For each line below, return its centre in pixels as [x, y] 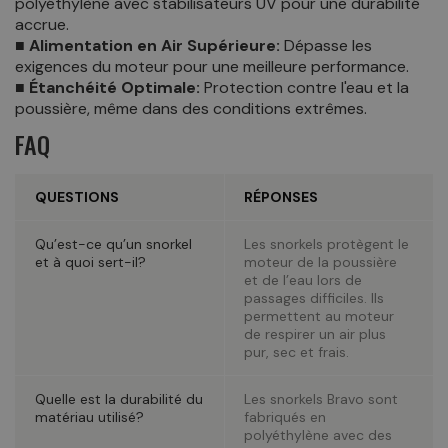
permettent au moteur [319, 315]
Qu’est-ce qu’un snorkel [113, 243]
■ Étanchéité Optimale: [107, 87]
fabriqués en [285, 416]
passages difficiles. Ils [314, 297]
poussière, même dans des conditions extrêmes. [191, 108]
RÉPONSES [281, 196]
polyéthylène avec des [318, 434]
